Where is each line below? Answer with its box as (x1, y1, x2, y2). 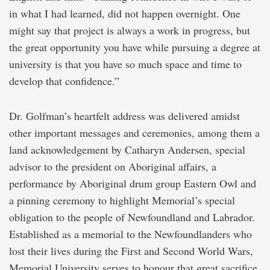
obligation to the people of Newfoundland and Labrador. (9, 210, 255, 225)
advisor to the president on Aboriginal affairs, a (9, 159, 216, 174)
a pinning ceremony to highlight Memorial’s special (9, 193, 235, 208)
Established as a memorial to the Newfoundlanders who (9, 227, 252, 242)
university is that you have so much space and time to (9, 57, 242, 72)
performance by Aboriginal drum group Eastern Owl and (9, 176, 256, 191)
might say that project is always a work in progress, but (9, 23, 250, 38)
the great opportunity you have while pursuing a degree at (9, 40, 260, 55)
